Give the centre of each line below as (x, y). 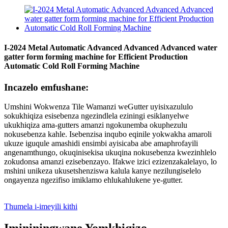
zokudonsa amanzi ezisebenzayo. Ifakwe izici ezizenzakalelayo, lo (110, 162)
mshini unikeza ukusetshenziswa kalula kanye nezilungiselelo (103, 171)
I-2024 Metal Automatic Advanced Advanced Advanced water (111, 48)
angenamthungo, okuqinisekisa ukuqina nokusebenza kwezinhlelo (110, 153)
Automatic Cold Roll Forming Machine (72, 66)
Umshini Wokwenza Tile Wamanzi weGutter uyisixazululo (98, 107)
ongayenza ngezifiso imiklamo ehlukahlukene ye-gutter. (93, 180)
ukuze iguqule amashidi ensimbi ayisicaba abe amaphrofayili (101, 144)
